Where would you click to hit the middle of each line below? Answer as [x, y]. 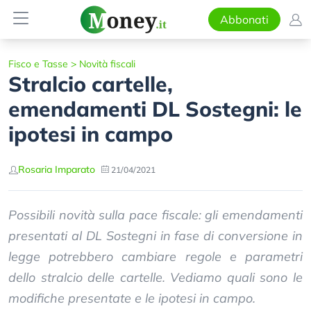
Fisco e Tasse [38, 64]
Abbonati [244, 19]
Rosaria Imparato [57, 169]
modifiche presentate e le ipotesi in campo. [132, 298]
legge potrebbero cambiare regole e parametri [155, 257]
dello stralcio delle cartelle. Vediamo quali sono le [155, 277]
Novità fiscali [107, 64]
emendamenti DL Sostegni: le [155, 109]
